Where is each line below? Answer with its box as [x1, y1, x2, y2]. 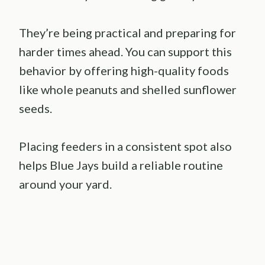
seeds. [19, 101, 52, 116]
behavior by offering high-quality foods [19, 63, 229, 78]
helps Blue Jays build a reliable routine [19, 158, 223, 173]
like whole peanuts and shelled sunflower [19, 82, 237, 97]
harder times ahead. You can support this [19, 44, 232, 59]
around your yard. [19, 177, 112, 192]
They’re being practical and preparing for [19, 25, 236, 40]
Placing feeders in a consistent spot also [19, 139, 232, 154]
